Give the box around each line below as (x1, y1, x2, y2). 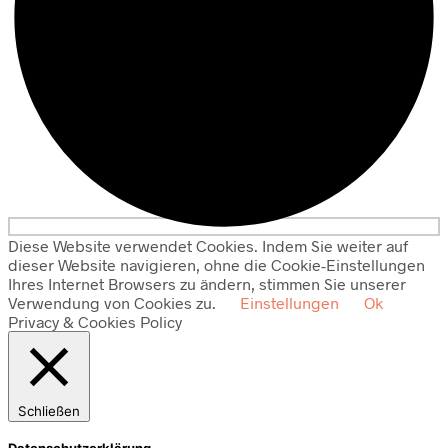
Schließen (18, 403, 80, 420)
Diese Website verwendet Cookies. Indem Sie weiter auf (8, 236, 408, 256)
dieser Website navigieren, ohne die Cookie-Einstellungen (8, 255, 425, 275)
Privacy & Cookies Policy (8, 312, 182, 332)
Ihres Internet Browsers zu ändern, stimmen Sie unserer (8, 274, 406, 294)
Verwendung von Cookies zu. (8, 293, 220, 313)
